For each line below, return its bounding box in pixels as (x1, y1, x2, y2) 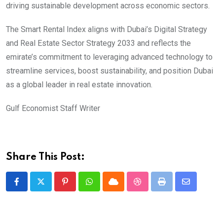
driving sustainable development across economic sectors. (6, 1, 210, 11)
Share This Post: (6, 152, 85, 163)
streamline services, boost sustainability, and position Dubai (6, 66, 213, 76)
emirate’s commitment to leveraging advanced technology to (6, 52, 213, 62)
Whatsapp (88, 183, 123, 192)
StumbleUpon (137, 183, 184, 192)
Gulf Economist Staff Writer (6, 104, 100, 113)
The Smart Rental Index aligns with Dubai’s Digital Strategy (6, 25, 207, 35)
